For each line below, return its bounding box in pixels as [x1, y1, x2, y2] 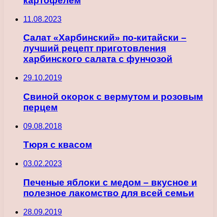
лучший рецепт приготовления [23, 43, 166, 54]
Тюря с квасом [23, 139, 92, 150]
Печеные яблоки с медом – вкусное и [23, 177, 197, 187]
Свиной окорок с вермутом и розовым [23, 91, 203, 102]
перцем [23, 102, 58, 112]
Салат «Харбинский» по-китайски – [23, 32, 186, 43]
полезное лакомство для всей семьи [23, 187, 194, 198]
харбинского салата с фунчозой [23, 54, 172, 64]
